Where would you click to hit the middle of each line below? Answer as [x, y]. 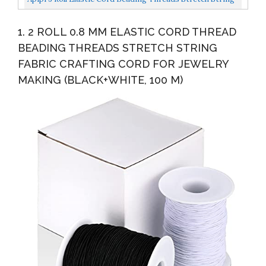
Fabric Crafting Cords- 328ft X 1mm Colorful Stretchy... [128, 16]
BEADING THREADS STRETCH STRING [118, 48]
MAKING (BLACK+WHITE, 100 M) [100, 80]
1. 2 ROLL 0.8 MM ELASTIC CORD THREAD [127, 32]
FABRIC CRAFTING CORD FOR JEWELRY [123, 64]
